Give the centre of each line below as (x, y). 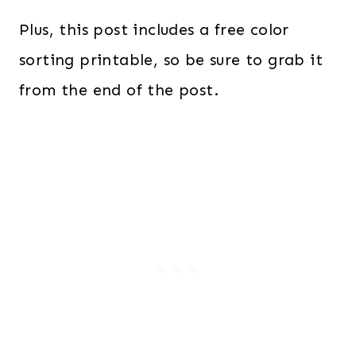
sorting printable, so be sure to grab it (171, 60)
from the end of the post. (119, 90)
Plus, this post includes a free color (154, 30)
